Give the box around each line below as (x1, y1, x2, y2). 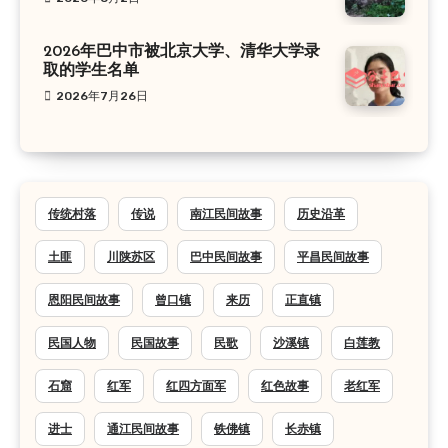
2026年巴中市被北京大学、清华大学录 (43, 44, 320, 61)
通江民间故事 (107, 422, 179, 437)
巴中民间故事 (190, 250, 262, 265)
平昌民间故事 (297, 250, 369, 265)
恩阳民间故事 (48, 293, 120, 308)
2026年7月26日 (56, 89, 148, 104)
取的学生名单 (43, 63, 139, 80)
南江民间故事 (190, 207, 262, 222)
